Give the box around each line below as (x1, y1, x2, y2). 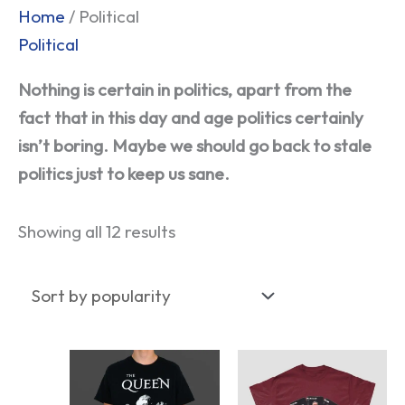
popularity (174, 60, 254, 82)
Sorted (174, 4, 228, 26)
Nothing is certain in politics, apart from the (18, 78, 352, 100)
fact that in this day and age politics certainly (18, 106, 363, 128)
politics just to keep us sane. (18, 162, 230, 184)
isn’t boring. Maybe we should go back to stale (18, 134, 372, 156)
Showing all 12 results (18, 221, 175, 243)
